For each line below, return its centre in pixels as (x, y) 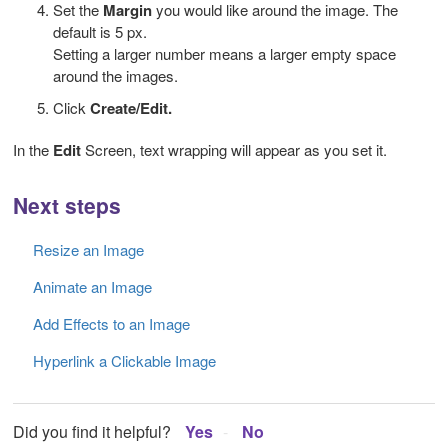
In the (33, 150)
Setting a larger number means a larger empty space (224, 54)
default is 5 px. (100, 32)
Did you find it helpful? (92, 432)
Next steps (67, 205)
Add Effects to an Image (111, 324)
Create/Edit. (131, 108)
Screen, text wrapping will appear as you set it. (236, 150)
